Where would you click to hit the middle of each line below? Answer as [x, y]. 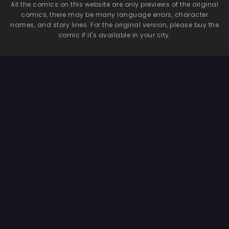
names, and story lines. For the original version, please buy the [114, 25]
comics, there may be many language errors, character [114, 14]
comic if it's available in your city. [114, 35]
